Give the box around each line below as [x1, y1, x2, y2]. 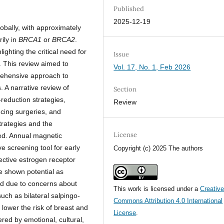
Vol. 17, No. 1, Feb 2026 [113, 63, 191, 71]
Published [113, 4, 144, 13]
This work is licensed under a [113, 185, 200, 193]
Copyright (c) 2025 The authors [113, 144, 203, 152]
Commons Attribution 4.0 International [113, 197, 223, 205]
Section [113, 85, 137, 94]
